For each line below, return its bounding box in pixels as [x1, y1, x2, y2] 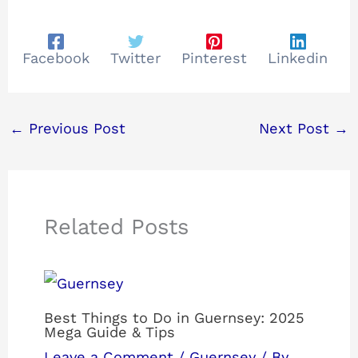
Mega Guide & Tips [44, 324, 176, 341]
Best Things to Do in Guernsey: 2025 [44, 309, 305, 327]
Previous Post [23, 119, 125, 137]
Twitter [110, 49, 161, 66]
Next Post [259, 119, 335, 137]
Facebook [22, 49, 90, 66]
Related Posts [44, 213, 189, 240]
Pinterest [181, 49, 248, 66]
